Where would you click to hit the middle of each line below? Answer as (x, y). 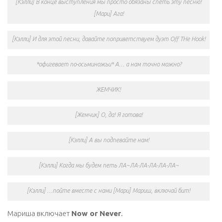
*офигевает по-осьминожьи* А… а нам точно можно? (109, 64)
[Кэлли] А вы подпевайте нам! (109, 140)
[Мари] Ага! (109, 13)
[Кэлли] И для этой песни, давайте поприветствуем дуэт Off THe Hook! (109, 39)
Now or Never (96, 213)
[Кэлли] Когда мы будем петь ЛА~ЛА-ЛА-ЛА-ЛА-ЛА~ (109, 165)
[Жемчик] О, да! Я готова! (109, 114)
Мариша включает (39, 213)
